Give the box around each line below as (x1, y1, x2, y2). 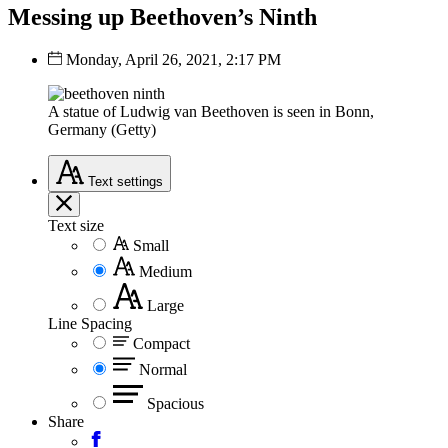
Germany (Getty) (48, 120, 156, 138)
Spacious (147, 394, 204, 412)
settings (117, 173, 163, 189)
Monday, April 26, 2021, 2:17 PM (66, 50, 281, 68)
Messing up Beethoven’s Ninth (8, 3, 317, 30)
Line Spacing (48, 314, 132, 332)
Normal (139, 360, 187, 378)
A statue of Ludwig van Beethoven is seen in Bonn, (48, 102, 374, 120)
